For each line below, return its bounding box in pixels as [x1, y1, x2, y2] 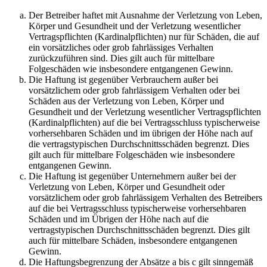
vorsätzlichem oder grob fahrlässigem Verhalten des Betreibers [29, 192, 262, 203]
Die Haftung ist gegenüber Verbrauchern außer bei [29, 74, 218, 85]
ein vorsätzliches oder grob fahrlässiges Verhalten [29, 42, 213, 52]
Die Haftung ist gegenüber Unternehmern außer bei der [29, 170, 236, 181]
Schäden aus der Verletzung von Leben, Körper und [29, 95, 224, 106]
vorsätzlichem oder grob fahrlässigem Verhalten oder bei [29, 85, 240, 95]
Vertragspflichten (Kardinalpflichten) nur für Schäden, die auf [29, 31, 259, 42]
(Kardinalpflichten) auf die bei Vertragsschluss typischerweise [29, 117, 260, 128]
